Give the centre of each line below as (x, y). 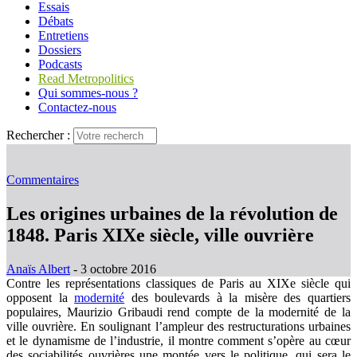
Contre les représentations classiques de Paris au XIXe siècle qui (178, 283)
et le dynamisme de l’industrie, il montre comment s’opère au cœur (178, 340)
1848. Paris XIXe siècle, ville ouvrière (160, 235)
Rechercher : (38, 135)
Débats (56, 21)
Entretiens (63, 35)
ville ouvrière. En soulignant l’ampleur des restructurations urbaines (178, 326)
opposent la (41, 297)
